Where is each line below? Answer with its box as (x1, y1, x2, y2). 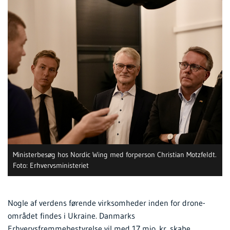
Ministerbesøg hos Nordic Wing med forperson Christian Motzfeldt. (13, 149, 217, 159)
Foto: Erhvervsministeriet (13, 160, 89, 170)
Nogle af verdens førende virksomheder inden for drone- (8, 197, 205, 208)
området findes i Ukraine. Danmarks (8, 210, 135, 221)
